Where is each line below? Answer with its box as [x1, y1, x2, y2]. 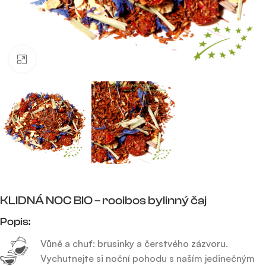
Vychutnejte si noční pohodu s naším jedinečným [40, 252, 255, 265]
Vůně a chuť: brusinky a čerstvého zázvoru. [40, 237, 228, 250]
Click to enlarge [35, 53, 100, 65]
